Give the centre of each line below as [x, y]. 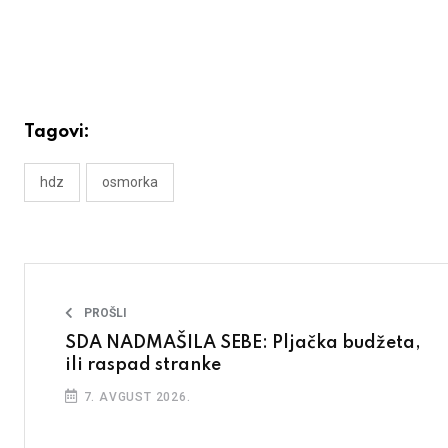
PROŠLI [105, 313]
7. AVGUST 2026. [135, 397]
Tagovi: [57, 132]
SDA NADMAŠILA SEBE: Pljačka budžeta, [243, 343]
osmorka [130, 182]
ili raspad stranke [143, 365]
